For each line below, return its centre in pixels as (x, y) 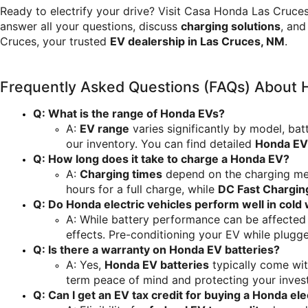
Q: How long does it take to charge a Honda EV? (161, 159)
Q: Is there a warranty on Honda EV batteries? (156, 250)
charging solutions (231, 26)
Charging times (121, 174)
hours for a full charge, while (142, 189)
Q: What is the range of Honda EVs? (129, 114)
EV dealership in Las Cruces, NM (197, 41)
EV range (104, 129)
